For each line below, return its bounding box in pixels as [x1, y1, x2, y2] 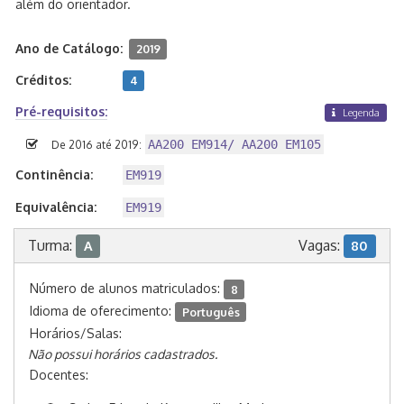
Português [181, 304, 240, 319]
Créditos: [15, 72, 71, 87]
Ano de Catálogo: [15, 41, 123, 56]
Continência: [15, 167, 93, 183]
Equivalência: [15, 199, 96, 216]
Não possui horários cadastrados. [28, 346, 217, 363]
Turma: [28, 236, 76, 255]
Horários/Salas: [30, 326, 122, 342]
